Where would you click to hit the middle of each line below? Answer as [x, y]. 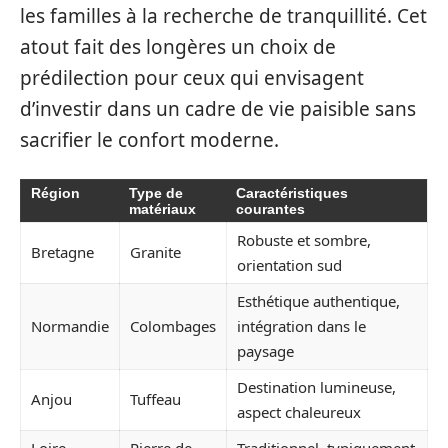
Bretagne [62, 251]
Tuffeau [155, 398]
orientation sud [289, 264]
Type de [156, 192]
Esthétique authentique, [318, 300]
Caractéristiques [292, 192]
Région [55, 192]
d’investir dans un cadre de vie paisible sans [218, 109]
